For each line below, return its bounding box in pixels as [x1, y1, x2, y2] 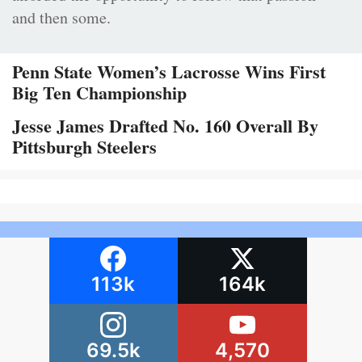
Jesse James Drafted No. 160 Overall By [12, 112, 318, 140]
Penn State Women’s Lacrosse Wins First [12, 58, 326, 86]
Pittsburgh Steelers [12, 133, 157, 161]
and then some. [12, 6, 111, 29]
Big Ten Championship [12, 79, 187, 107]
